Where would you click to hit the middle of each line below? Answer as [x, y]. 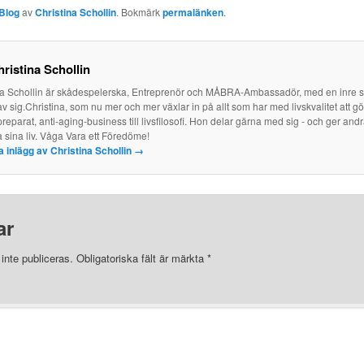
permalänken [193, 12]
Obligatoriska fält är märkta [141, 258]
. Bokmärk [139, 11]
